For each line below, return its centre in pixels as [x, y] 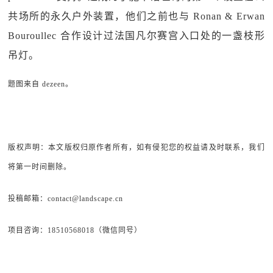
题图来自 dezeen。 [41, 84]
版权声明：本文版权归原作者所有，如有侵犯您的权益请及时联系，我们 [136, 147]
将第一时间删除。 [40, 167]
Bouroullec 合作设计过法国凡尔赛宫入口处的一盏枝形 [136, 36]
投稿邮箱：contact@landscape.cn [66, 199]
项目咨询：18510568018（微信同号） [75, 230]
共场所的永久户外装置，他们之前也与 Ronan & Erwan [136, 16]
